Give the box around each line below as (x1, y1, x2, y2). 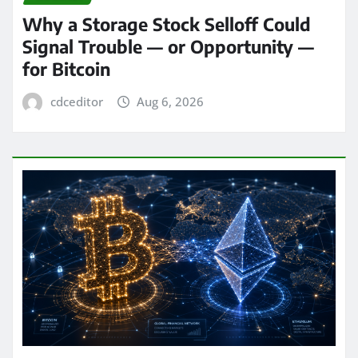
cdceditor (50, 93, 103, 109)
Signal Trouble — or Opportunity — (22, 34, 314, 58)
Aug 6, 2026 (137, 93, 205, 109)
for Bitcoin (22, 57, 110, 80)
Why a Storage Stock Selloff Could (22, 12, 311, 35)
